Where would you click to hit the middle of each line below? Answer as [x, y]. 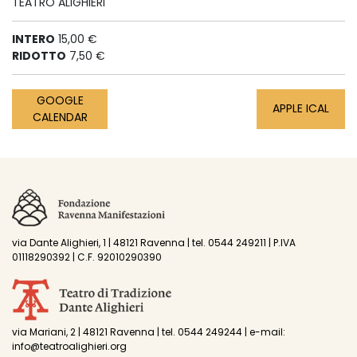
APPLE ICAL [301, 109]
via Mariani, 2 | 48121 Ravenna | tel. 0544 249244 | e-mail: [149, 332]
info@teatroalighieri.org [69, 347]
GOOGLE [60, 100]
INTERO [33, 39]
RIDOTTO [39, 55]
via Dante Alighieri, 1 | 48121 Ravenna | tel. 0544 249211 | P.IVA [154, 242]
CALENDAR [60, 117]
